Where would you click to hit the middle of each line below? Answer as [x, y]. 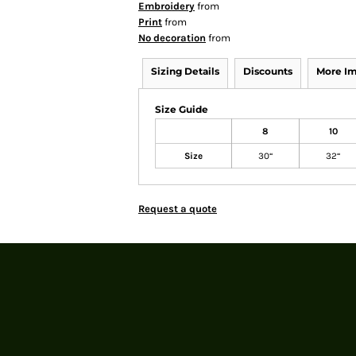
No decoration [172, 38]
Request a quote [178, 209]
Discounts [268, 71]
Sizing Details [185, 71]
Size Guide [182, 109]
